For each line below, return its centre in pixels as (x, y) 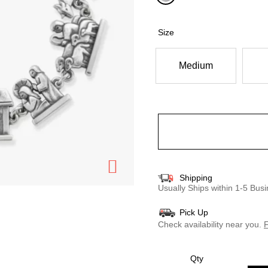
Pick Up (194, 212)
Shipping (196, 177)
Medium (196, 65)
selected (185, 12)
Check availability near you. (210, 224)
